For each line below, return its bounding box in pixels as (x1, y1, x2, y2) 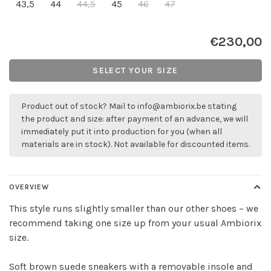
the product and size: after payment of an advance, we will (21, 114, 248, 124)
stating (206, 101, 237, 111)
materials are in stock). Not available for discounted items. (21, 139, 250, 149)
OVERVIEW (9, 183, 49, 191)
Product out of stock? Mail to (21, 101, 137, 111)
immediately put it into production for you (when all (21, 126, 222, 137)
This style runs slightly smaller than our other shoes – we (9, 203, 258, 214)
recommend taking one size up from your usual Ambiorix (9, 217, 261, 229)
